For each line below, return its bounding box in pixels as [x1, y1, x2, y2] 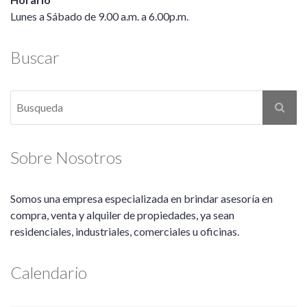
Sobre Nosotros [10, 147, 122, 167]
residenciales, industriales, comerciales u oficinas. [10, 224, 239, 238]
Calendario [10, 262, 87, 282]
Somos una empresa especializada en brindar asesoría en [10, 191, 273, 205]
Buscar [10, 47, 60, 67]
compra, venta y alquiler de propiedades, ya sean [10, 208, 234, 221]
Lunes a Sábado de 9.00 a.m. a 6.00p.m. [10, 9, 188, 23]
